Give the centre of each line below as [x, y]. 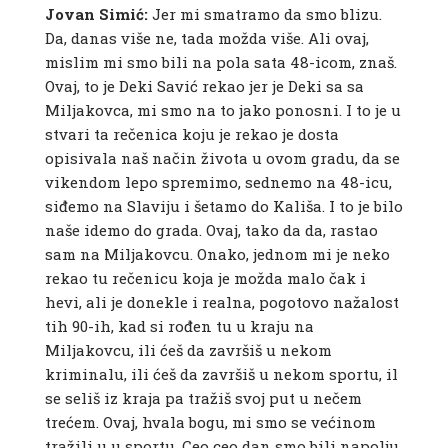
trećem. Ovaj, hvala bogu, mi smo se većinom [210, 422]
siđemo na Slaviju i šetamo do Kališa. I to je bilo [223, 206]
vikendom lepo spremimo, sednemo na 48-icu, [218, 182]
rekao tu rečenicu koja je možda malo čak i [205, 278]
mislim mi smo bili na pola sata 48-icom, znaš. [220, 62]
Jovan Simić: [96, 14]
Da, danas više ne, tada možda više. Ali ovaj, [206, 38]
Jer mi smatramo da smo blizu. [264, 14]
